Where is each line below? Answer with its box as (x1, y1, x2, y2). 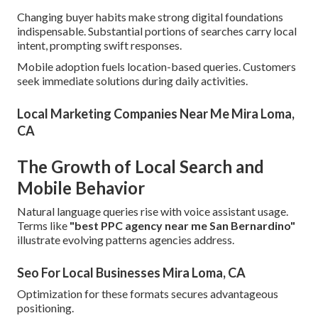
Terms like (17, 219, 70, 233)
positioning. (17, 301, 74, 315)
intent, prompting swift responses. (17, 38, 182, 53)
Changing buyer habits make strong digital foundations (17, 10, 283, 24)
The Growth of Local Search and (17, 156, 264, 177)
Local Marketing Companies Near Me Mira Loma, (17, 106, 295, 122)
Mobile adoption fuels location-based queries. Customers (17, 60, 296, 74)
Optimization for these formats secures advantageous (17, 287, 278, 301)
